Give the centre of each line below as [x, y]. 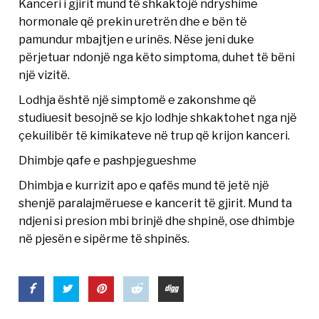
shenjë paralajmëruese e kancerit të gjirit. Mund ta [156, 203]
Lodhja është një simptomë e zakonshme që [138, 99]
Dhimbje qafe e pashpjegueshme [108, 160]
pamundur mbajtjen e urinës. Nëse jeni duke [137, 39]
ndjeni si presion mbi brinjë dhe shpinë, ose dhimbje [157, 220]
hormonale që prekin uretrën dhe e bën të [133, 21]
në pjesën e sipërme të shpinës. [104, 238]
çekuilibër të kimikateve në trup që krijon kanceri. [155, 135]
